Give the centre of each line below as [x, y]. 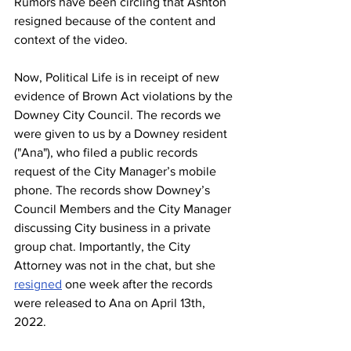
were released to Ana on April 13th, [111, 303]
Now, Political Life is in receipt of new [118, 77]
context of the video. [74, 40]
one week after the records [139, 284]
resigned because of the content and [116, 21]
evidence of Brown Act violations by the [125, 96]
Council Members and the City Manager [124, 209]
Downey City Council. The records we [119, 115]
